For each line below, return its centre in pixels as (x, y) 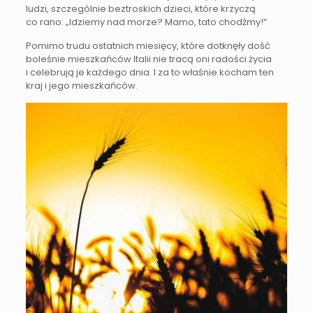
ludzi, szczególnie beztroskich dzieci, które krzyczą (140, 9)
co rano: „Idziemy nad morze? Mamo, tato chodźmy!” (146, 22)
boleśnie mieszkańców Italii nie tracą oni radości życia (148, 59)
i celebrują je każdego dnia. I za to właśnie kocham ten (150, 73)
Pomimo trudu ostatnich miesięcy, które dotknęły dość (148, 46)
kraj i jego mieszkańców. (81, 86)
